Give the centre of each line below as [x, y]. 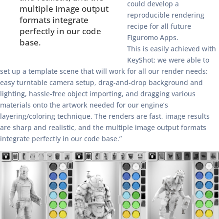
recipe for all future [159, 26]
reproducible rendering [166, 15]
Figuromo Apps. [153, 38]
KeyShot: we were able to [168, 60]
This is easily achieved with [172, 49]
